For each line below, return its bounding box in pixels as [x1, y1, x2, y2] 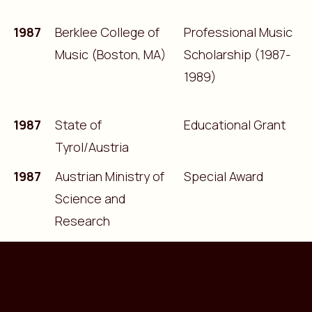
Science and [54, 189, 125, 207]
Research [54, 212, 110, 229]
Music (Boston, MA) [54, 45, 166, 63]
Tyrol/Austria [54, 138, 129, 155]
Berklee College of [54, 23, 159, 40]
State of [54, 116, 102, 133]
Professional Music [184, 23, 292, 40]
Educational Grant [184, 116, 286, 133]
